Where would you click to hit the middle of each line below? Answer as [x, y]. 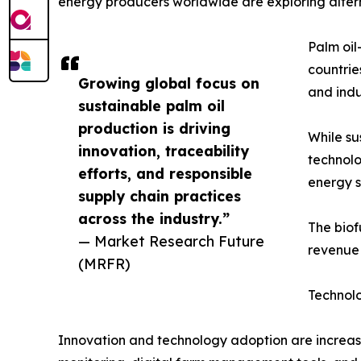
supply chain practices [160, 195]
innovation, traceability [164, 150]
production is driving [154, 128]
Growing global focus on [169, 83]
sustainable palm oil [151, 105]
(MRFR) [104, 263]
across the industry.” [154, 218]
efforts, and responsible [165, 173]
